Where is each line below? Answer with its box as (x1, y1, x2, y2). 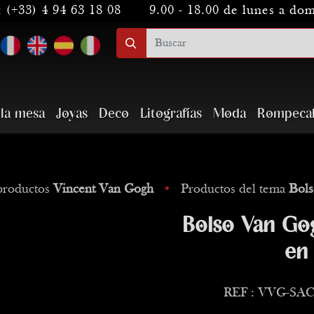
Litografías (140, 107, 202, 121)
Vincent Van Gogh (53, 183, 153, 196)
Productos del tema (181, 183, 289, 196)
